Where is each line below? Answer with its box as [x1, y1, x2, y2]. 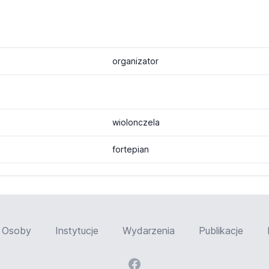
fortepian [112, 144, 149, 154]
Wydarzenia [122, 225, 175, 237]
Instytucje [55, 225, 98, 237]
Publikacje [199, 225, 243, 237]
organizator [112, 56, 159, 66]
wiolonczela [112, 117, 160, 127]
